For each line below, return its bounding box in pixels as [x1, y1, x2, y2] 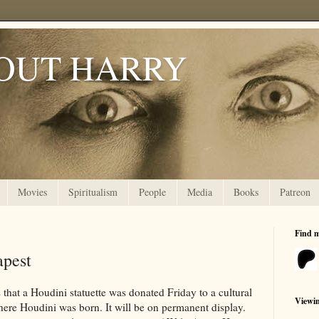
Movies [18, 185, 47, 199]
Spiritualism [68, 185, 117, 199]
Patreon [280, 185, 310, 199]
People [139, 185, 166, 199]
